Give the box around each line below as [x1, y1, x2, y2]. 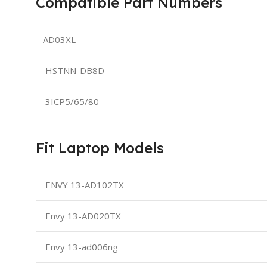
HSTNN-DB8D [43, 64, 104, 76]
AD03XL [43, 33, 76, 45]
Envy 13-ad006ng [43, 240, 118, 253]
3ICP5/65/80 [43, 95, 99, 107]
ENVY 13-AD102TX [43, 178, 124, 191]
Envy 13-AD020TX [43, 209, 121, 222]
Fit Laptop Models [36, 138, 164, 157]
